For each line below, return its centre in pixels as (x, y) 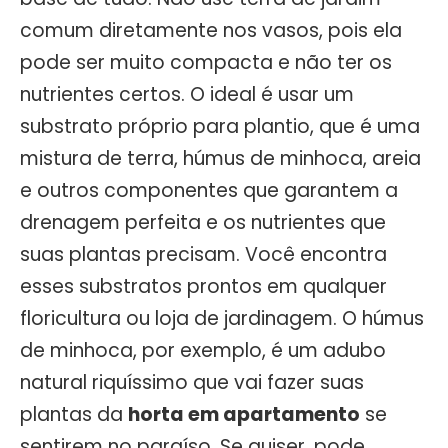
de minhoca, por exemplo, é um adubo (203, 351)
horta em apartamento (244, 415)
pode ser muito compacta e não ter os (206, 63)
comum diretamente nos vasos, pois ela (211, 31)
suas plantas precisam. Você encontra (203, 255)
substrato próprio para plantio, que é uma (220, 127)
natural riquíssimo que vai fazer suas (192, 383)
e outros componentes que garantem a (209, 191)
